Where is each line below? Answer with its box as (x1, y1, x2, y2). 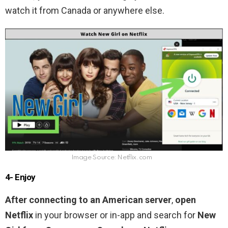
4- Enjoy (5, 172, 36, 183)
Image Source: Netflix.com (71, 154, 152, 161)
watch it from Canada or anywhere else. (5, 5, 164, 16)
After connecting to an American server (5, 194, 172, 206)
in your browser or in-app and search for (33, 210, 197, 221)
